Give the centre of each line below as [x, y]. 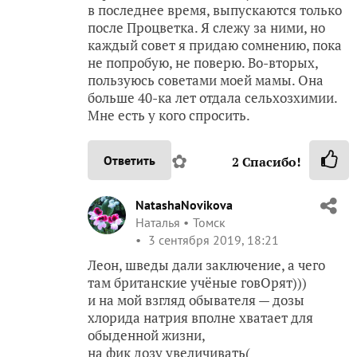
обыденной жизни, [147, 335]
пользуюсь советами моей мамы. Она [206, 80]
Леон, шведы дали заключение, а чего [206, 265]
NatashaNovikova [184, 205]
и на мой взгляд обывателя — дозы [196, 300]
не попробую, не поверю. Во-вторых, [203, 63]
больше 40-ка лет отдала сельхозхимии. [212, 98]
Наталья [158, 222]
